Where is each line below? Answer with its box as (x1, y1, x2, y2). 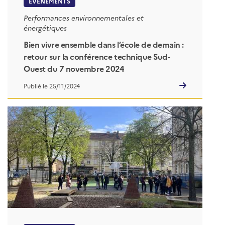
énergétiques (24, 22, 67, 33)
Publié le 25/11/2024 (24, 81, 80, 90)
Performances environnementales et (24, 12, 144, 23)
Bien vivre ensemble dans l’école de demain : (24, 39, 184, 50)
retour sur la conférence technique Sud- (24, 51, 170, 62)
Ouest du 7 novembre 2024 (24, 63, 125, 74)
